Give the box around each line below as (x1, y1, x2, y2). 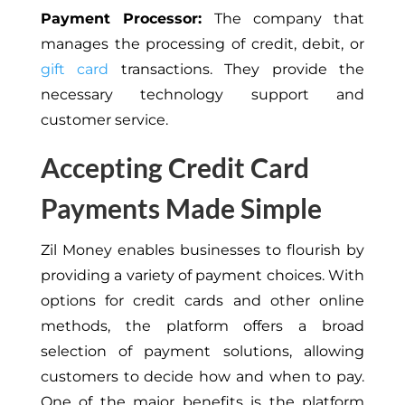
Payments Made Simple (40, 191, 322, 224)
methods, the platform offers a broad (40, 316, 365, 334)
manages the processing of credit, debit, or (40, 34, 365, 52)
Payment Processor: (40, 9, 214, 27)
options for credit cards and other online (40, 291, 365, 309)
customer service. (40, 110, 168, 128)
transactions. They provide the (108, 60, 365, 78)
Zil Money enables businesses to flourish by (40, 240, 365, 259)
